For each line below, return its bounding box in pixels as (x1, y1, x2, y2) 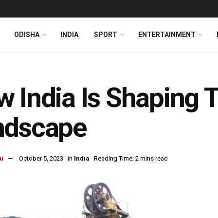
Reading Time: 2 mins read (94, 155, 168, 163)
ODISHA (14, 31, 39, 38)
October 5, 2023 (19, 155, 63, 163)
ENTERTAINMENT (138, 31, 196, 38)
